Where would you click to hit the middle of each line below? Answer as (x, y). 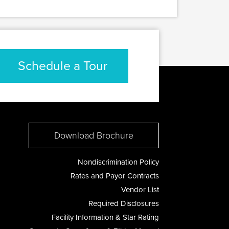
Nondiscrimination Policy (118, 162)
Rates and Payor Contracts (115, 176)
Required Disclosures (124, 203)
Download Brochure (94, 135)
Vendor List (140, 190)
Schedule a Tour (62, 66)
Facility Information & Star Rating (105, 217)
